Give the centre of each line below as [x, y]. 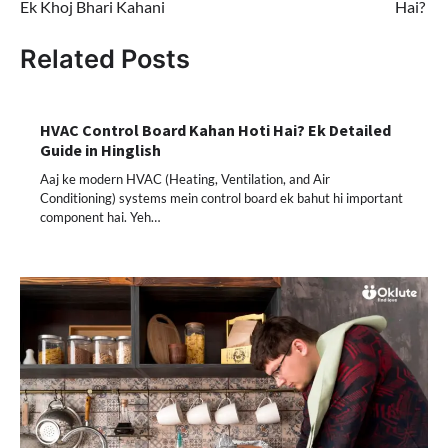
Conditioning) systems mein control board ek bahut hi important [221, 197]
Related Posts [105, 59]
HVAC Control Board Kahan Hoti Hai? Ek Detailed [215, 129]
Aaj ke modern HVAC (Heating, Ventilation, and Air [185, 178]
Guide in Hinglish [100, 149]
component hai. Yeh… [100, 216]
